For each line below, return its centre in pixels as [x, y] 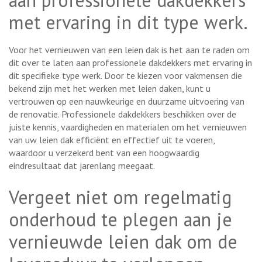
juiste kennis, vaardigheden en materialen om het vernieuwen [128, 127]
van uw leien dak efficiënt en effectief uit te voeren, [112, 139]
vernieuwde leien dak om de [123, 241]
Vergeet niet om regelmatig [120, 197]
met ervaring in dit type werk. [128, 22]
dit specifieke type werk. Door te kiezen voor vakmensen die [125, 75]
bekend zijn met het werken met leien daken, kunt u [110, 88]
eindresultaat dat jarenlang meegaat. [82, 165]
